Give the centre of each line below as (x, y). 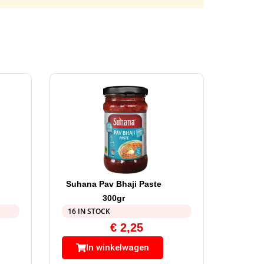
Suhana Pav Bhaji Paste (113, 184)
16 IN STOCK (89, 212)
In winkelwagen (117, 248)
